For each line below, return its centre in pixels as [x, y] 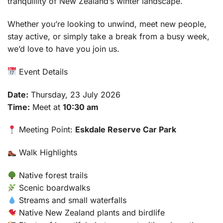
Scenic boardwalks [54, 187]
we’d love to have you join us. [63, 49]
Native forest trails [52, 175]
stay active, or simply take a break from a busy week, [109, 36]
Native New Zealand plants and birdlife [91, 212]
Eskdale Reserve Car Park [126, 130]
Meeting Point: [46, 130]
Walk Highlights [47, 153]
